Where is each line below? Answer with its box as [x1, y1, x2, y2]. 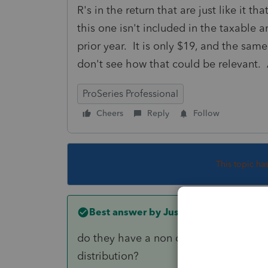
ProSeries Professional [83, 87, 178, 99]
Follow [193, 108, 220, 118]
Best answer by [89, 206, 161, 218]
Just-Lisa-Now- [161, 206, 232, 218]
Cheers [96, 108, 123, 118]
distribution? [77, 249, 139, 263]
